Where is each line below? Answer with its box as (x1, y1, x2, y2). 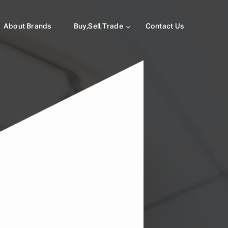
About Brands (3, 23, 51, 30)
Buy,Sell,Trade (73, 23, 123, 30)
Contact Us (145, 23, 184, 30)
